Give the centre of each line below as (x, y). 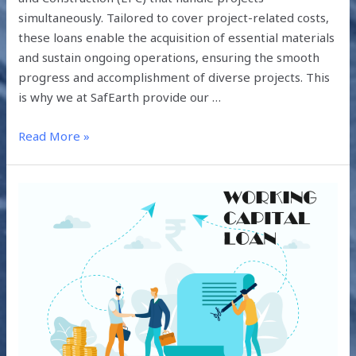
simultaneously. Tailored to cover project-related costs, (174, 18)
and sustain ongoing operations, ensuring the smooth (169, 58)
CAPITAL (42, 291)
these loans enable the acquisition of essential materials (177, 38)
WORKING (46, 271)
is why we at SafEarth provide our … (120, 97)
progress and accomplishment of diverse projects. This (174, 77)
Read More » (54, 136)
